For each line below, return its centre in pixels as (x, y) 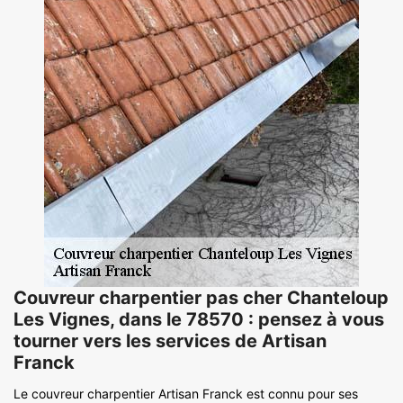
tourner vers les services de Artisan (170, 341)
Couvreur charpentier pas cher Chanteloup (201, 298)
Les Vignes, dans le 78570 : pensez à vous (199, 319)
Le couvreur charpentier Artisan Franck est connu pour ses (186, 394)
